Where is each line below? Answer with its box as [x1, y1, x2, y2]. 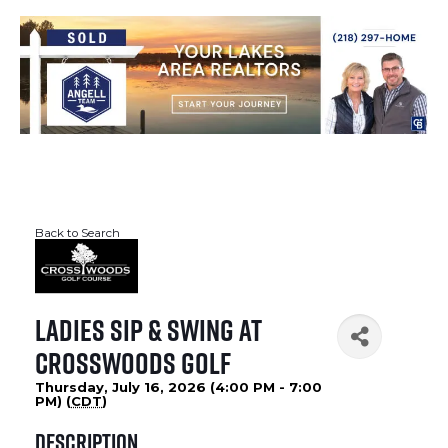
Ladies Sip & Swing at [35, 312, 262, 349]
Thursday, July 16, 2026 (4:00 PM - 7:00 [35, 379, 322, 396]
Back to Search [35, 226, 120, 241]
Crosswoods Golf [35, 345, 231, 382]
